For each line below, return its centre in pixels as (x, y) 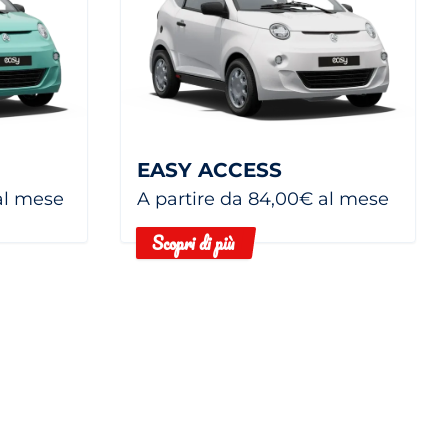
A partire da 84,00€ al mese (263, 199)
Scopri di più (193, 243)
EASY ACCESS (209, 170)
